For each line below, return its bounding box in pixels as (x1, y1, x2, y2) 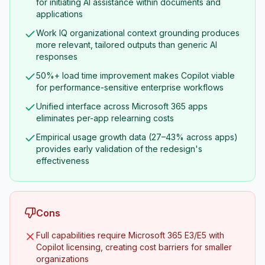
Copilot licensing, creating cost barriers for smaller (36, 242, 232, 252)
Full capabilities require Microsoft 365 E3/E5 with (36, 230, 224, 240)
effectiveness (36, 156, 89, 166)
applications (36, 9, 83, 19)
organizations (36, 254, 89, 264)
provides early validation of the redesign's (36, 144, 202, 154)
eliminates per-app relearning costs (36, 113, 174, 123)
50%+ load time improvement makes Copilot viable (36, 70, 235, 80)
